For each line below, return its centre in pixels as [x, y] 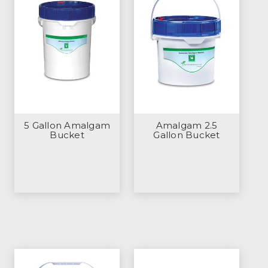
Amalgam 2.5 [187, 126]
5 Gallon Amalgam [67, 126]
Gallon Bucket [187, 135]
